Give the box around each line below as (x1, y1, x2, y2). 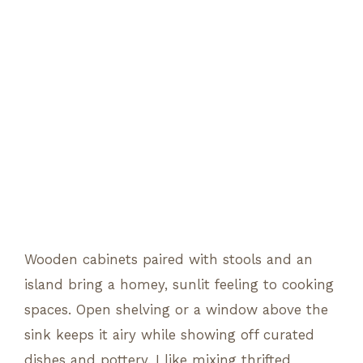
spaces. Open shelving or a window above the (24, 301, 328, 318)
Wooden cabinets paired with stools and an (24, 250, 313, 267)
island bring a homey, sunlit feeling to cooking (24, 275, 334, 293)
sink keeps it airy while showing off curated (24, 326, 314, 343)
